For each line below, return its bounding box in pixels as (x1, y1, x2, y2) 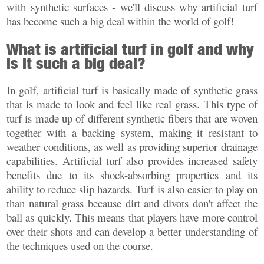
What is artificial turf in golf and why (6, 39, 255, 58)
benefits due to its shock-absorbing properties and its (6, 167, 258, 183)
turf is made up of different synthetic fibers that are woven (6, 111, 258, 126)
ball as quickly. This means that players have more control (6, 210, 258, 225)
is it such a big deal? (6, 53, 146, 72)
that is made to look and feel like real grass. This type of (6, 97, 258, 112)
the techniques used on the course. (6, 238, 154, 253)
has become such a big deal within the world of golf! (6, 14, 235, 29)
